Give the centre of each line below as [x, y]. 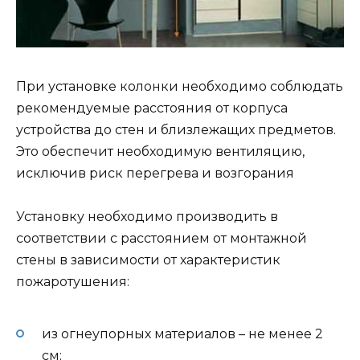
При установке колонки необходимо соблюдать [180, 86]
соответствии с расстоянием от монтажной [162, 238]
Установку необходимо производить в [147, 216]
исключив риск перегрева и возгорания [155, 173]
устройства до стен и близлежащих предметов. [176, 129]
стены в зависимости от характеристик [148, 260]
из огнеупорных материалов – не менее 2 [182, 334]
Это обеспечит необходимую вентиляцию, [160, 151]
